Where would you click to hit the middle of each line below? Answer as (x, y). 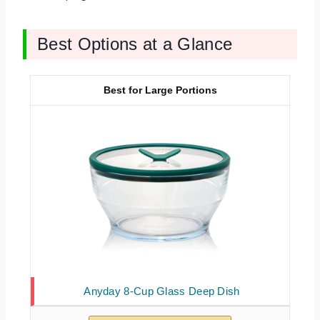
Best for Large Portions (160, 90)
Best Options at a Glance (135, 44)
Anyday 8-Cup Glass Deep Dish (162, 291)
